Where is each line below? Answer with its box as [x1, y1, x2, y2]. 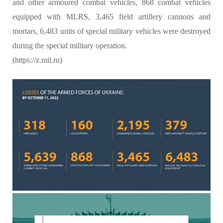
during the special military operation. [12, 41, 127, 50]
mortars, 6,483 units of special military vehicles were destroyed [12, 26, 211, 35]
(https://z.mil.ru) [12, 55, 64, 64]
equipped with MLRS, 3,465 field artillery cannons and [12, 12, 211, 21]
